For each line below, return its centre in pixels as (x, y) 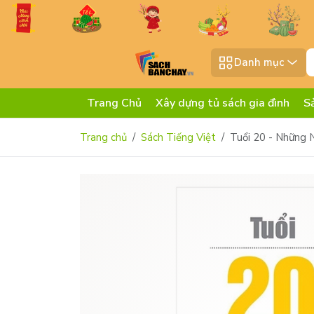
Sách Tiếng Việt (178, 138)
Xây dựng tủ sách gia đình (223, 103)
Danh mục (259, 63)
